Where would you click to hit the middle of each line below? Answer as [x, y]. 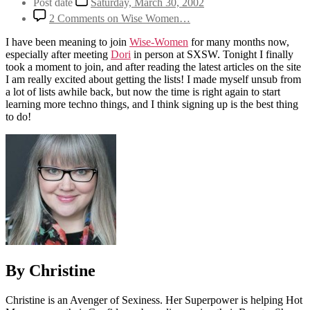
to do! [18, 116]
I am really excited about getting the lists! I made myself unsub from [153, 79]
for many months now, [239, 42]
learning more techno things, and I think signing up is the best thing [152, 104]
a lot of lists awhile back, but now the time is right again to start [143, 91]
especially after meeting [58, 54]
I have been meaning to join [67, 42]
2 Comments [77, 18]
